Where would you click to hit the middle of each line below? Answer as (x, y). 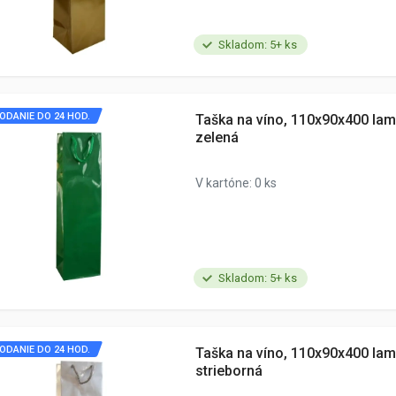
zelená (217, 137)
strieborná (229, 371)
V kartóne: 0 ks (236, 183)
